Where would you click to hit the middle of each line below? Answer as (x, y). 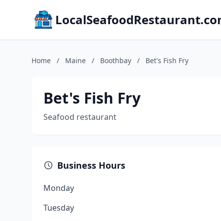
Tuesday (59, 208)
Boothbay (116, 60)
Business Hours (91, 165)
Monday (59, 188)
